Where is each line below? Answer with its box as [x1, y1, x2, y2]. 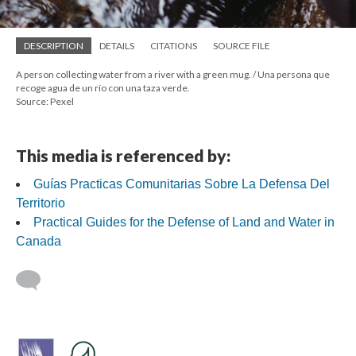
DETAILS [99, 39, 134, 52]
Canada [16, 234, 61, 248]
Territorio [16, 195, 65, 210]
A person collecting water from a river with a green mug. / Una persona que [16, 68, 330, 80]
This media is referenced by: [16, 145, 230, 165]
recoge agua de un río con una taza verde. [16, 81, 190, 94]
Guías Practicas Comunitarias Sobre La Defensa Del [33, 176, 330, 191]
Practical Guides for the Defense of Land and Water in [33, 215, 335, 229]
